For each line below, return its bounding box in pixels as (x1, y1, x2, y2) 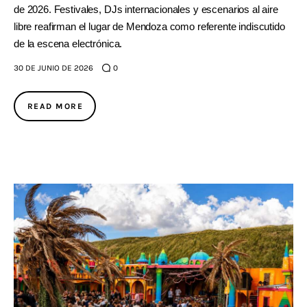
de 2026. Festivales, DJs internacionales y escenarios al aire (14, 3, 278, 15)
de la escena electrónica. (14, 37, 123, 49)
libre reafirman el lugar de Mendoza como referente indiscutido (14, 20, 285, 32)
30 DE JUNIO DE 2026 (14, 62, 93, 73)
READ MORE (27, 101, 83, 111)
